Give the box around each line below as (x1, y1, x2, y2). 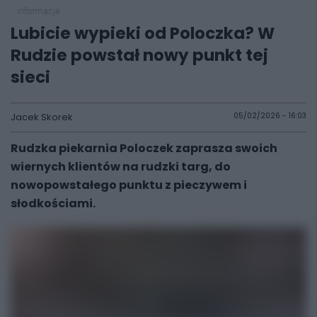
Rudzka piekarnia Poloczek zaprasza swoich (11, 140, 277, 156)
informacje (16, 6, 60, 16)
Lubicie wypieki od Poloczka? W (11, 22, 275, 45)
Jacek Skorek (11, 110, 73, 124)
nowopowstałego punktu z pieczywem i (11, 177, 247, 193)
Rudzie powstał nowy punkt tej (11, 44, 268, 67)
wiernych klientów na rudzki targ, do (11, 158, 231, 175)
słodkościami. (11, 195, 96, 212)
